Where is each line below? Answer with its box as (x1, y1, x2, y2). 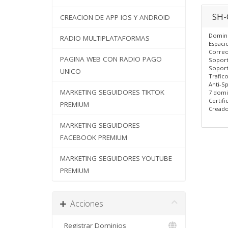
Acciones (66, 198, 103, 209)
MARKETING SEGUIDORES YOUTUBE (60, 154, 172, 163)
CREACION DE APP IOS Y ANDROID (60, 13, 170, 22)
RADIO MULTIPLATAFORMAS (60, 34, 150, 43)
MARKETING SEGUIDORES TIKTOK (60, 88, 164, 97)
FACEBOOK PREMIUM (60, 133, 127, 142)
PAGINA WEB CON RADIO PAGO (60, 54, 162, 64)
